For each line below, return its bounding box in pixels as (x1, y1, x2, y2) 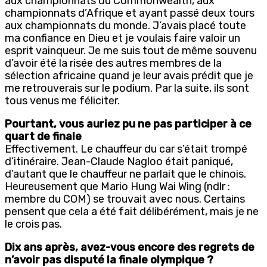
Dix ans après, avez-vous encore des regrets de (5, 240, 254, 254)
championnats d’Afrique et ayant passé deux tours (5, 6, 254, 20)
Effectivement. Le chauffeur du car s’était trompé (5, 142, 247, 156)
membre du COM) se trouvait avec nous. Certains (5, 192, 245, 206)
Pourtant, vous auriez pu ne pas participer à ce (5, 117, 252, 131)
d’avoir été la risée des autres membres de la (5, 56, 222, 70)
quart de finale (5, 129, 82, 143)
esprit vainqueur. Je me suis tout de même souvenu (5, 44, 257, 57)
